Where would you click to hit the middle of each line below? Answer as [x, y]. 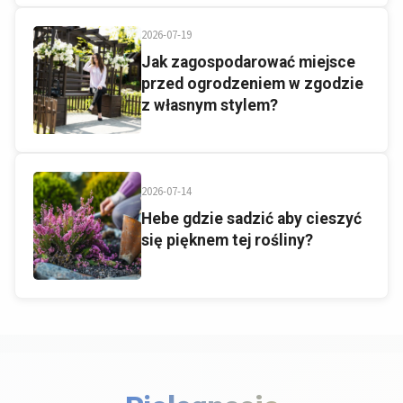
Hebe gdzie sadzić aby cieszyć [251, 219]
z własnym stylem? [210, 106]
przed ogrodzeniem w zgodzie [252, 84]
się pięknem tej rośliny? [227, 241]
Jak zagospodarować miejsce [248, 63]
